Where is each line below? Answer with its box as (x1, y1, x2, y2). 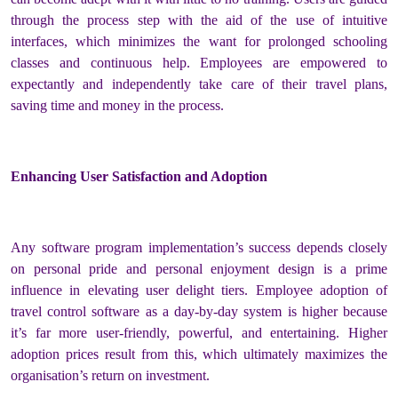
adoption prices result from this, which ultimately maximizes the (11, 346, 387, 362)
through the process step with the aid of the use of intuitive (11, 12, 387, 28)
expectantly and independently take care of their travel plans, (11, 76, 387, 92)
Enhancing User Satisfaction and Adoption (11, 168, 267, 184)
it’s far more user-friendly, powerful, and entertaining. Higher (11, 324, 387, 340)
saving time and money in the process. (11, 97, 224, 113)
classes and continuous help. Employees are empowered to (11, 54, 387, 70)
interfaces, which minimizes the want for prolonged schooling (11, 33, 387, 49)
